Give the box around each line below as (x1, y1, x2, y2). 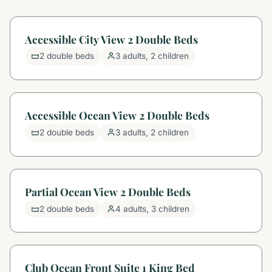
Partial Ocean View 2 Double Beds (25, 184, 191, 199)
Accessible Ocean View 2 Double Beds (25, 108, 209, 123)
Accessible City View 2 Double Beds (25, 32, 198, 46)
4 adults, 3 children (115, 203, 190, 214)
